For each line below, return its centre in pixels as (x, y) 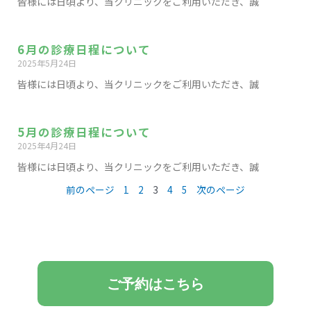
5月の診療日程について (84, 132)
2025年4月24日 (47, 145)
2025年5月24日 (47, 63)
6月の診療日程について (84, 49)
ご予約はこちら (155, 284)
